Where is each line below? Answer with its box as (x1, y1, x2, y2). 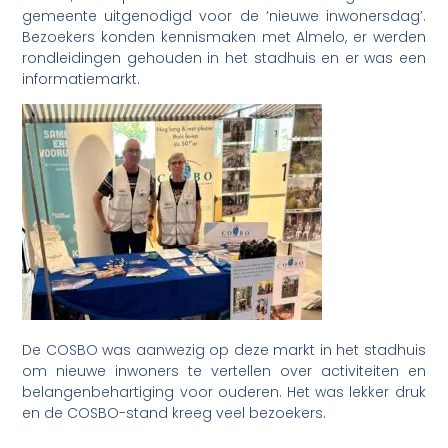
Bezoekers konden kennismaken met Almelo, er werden (22, 26, 426, 47)
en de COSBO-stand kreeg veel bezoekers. (22, 403, 327, 424)
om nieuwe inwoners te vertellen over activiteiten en (22, 361, 426, 382)
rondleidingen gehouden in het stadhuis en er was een (22, 47, 426, 68)
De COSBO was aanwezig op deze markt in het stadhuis (22, 340, 426, 361)
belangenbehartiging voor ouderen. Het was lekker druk (22, 382, 426, 403)
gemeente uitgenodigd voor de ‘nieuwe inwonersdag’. (22, 5, 426, 26)
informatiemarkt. (22, 68, 141, 89)
